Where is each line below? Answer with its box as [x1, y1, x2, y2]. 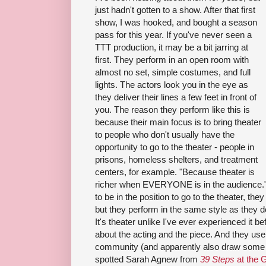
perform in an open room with [134, 54, 249, 65]
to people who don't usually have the [95, 129, 235, 140]
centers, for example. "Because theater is [95, 166, 255, 177]
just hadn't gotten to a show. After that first [95, 4, 255, 15]
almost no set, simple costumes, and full [95, 66, 251, 77]
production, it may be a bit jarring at [111, 42, 248, 52]
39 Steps [200, 254, 235, 264]
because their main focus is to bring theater [95, 116, 261, 127]
